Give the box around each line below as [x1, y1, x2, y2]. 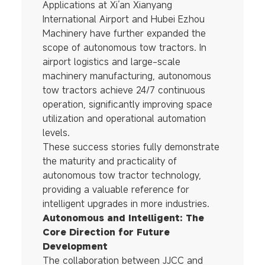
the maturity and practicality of [42, 154, 177, 168]
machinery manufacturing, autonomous [42, 69, 211, 83]
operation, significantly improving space [42, 98, 212, 111]
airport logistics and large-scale [42, 55, 180, 69]
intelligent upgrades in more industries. [42, 197, 209, 211]
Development [42, 240, 108, 253]
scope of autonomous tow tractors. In [42, 41, 206, 54]
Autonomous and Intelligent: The [42, 211, 204, 225]
